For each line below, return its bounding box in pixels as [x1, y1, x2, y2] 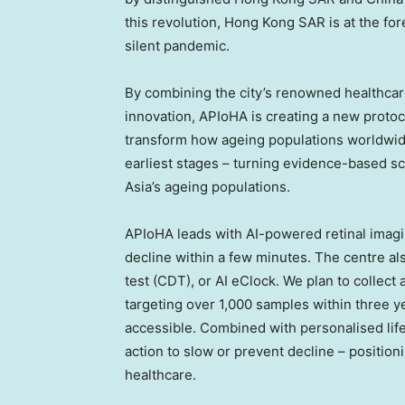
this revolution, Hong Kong [125, 14, 298, 32]
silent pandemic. [125, 37, 237, 55]
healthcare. [125, 366, 196, 384]
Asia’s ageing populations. [125, 178, 290, 196]
